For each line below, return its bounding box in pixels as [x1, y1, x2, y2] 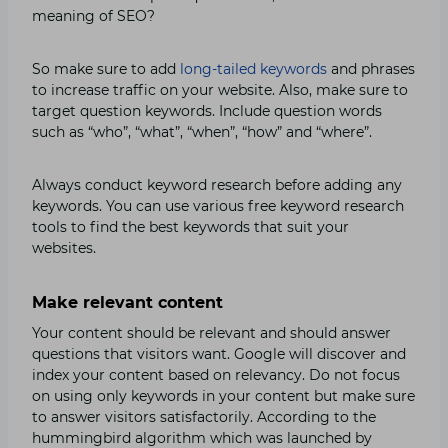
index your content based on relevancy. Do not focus [32, 365, 400, 384]
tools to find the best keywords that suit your [32, 217, 349, 236]
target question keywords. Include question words [32, 101, 382, 120]
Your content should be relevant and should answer [32, 323, 391, 342]
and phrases [327, 59, 415, 78]
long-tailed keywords [180, 59, 327, 78]
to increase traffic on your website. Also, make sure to [32, 80, 408, 99]
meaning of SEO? [32, 6, 155, 25]
